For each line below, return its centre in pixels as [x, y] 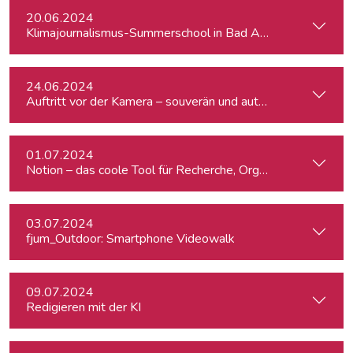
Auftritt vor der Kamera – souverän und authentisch [165, 102]
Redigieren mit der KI [84, 307]
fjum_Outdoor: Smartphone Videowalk [130, 239]
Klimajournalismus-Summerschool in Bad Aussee [160, 33]
